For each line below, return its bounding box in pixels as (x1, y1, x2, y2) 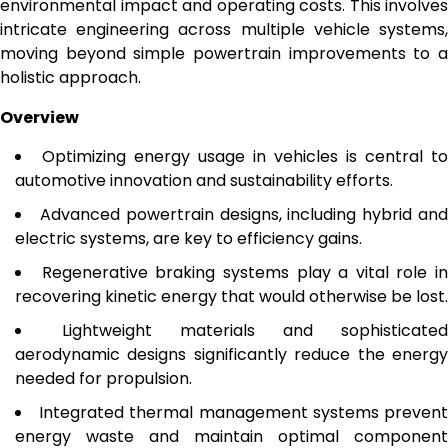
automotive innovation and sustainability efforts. (15, 168, 393, 192)
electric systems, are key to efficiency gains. (15, 226, 362, 250)
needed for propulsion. (15, 366, 192, 390)
